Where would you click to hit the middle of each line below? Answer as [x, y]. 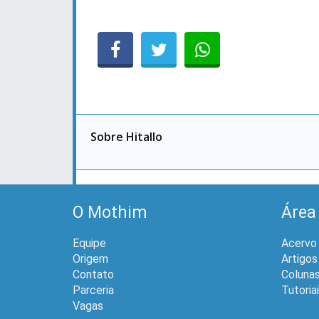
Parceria [93, 290]
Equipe [89, 243]
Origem [90, 258]
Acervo [299, 243]
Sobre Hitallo [126, 136]
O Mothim [110, 212]
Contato [93, 274]
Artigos [299, 258]
